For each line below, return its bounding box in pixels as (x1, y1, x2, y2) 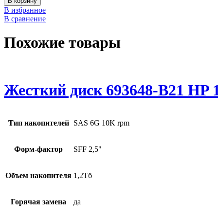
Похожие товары (4, 34, 121, 52)
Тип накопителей (8, 119, 69, 127)
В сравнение (4, 14, 46, 23)
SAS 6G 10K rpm (73, 119, 129, 127)
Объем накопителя (5, 171, 72, 180)
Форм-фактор (14, 145, 63, 154)
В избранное (4, 5, 46, 14)
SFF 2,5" (73, 145, 102, 154)
